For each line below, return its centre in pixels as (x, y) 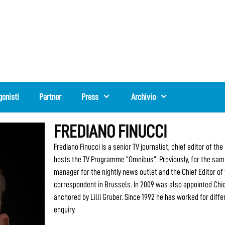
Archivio (143, 97)
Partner (50, 97)
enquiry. (65, 209)
